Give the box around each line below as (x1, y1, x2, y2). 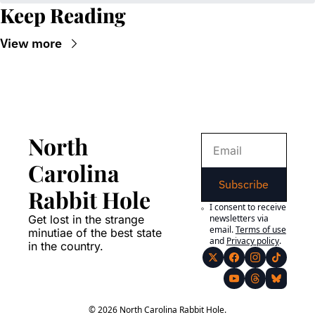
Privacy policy (226, 235, 279, 247)
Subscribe (219, 177, 269, 192)
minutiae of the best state (28, 226, 162, 240)
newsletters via (209, 212, 269, 225)
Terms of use (235, 224, 286, 236)
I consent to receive (209, 201, 286, 214)
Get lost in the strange (28, 212, 144, 227)
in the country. (28, 239, 103, 254)
